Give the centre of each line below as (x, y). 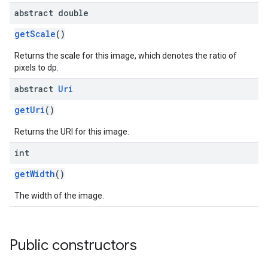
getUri (30, 110)
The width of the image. (59, 196)
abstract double (51, 13)
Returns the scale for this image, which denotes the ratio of (126, 56)
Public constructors (73, 245)
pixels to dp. (36, 68)
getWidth (35, 174)
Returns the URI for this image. (72, 132)
